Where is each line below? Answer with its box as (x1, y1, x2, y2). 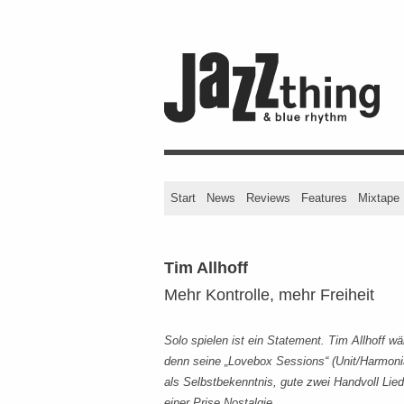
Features (301, 191, 347, 205)
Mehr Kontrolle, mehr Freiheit (164, 285, 374, 304)
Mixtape (358, 191, 399, 205)
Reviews (246, 191, 290, 205)
